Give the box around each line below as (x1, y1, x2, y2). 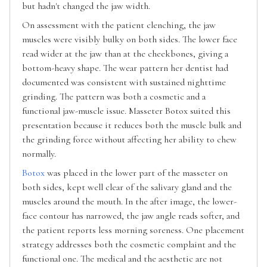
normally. (22, 148, 56, 160)
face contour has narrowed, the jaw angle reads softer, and (22, 210, 240, 222)
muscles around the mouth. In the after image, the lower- (22, 195, 237, 208)
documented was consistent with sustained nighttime (22, 76, 226, 89)
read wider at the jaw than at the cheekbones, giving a (22, 48, 228, 60)
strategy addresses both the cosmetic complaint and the (22, 238, 236, 251)
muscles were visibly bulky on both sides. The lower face (22, 33, 237, 46)
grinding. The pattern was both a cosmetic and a (22, 91, 206, 103)
